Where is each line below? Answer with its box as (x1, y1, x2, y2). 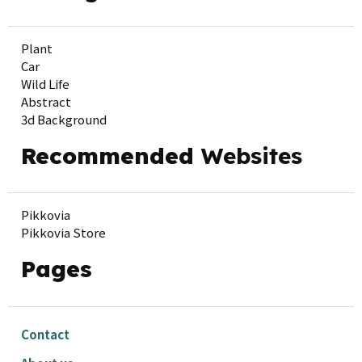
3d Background (21, 111, 107, 128)
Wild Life (21, 75, 69, 93)
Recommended (21, 141, 201, 170)
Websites (201, 141, 302, 170)
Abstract (21, 93, 71, 111)
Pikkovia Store (21, 224, 106, 242)
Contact (21, 325, 69, 343)
